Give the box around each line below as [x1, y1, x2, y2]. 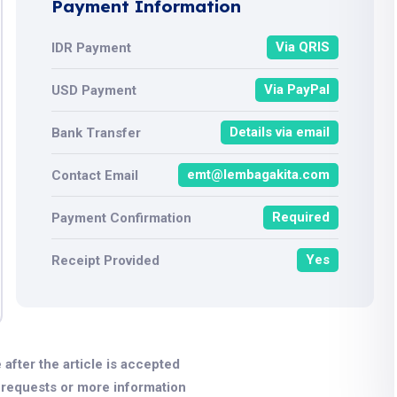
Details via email [230, 124, 331, 140]
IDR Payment [51, 39, 132, 56]
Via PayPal [264, 82, 331, 97]
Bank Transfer [51, 124, 142, 141]
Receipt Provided [51, 252, 160, 269]
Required [272, 209, 331, 225]
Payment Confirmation [51, 209, 192, 226]
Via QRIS [276, 39, 331, 55]
